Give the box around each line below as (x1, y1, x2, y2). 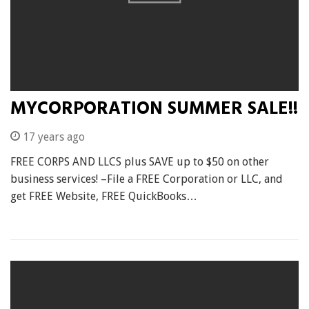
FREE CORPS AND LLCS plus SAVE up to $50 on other (10, 155, 269, 168)
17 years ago (20, 130, 85, 143)
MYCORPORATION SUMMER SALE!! (10, 95, 298, 123)
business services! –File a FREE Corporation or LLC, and (10, 172, 283, 186)
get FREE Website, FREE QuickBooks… (10, 190, 197, 203)
